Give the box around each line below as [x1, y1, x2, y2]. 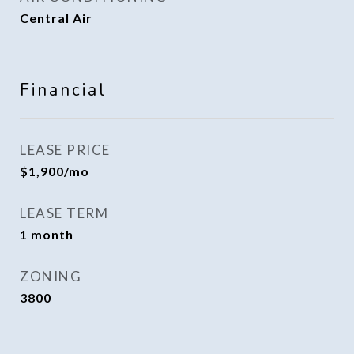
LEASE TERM [20, 205, 108, 221]
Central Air [20, 10, 92, 25]
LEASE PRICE [20, 141, 111, 158]
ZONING [20, 268, 81, 284]
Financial [20, 79, 107, 101]
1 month [20, 227, 73, 242]
